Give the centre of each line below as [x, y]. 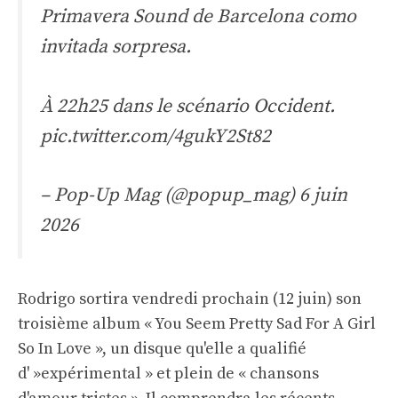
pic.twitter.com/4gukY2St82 [155, 136]
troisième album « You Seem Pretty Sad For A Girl [197, 324]
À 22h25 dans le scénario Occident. [187, 106]
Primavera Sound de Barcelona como [198, 17]
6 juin [323, 195]
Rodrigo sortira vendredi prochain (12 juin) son [190, 299]
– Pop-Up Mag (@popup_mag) [170, 195]
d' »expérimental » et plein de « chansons [168, 374]
